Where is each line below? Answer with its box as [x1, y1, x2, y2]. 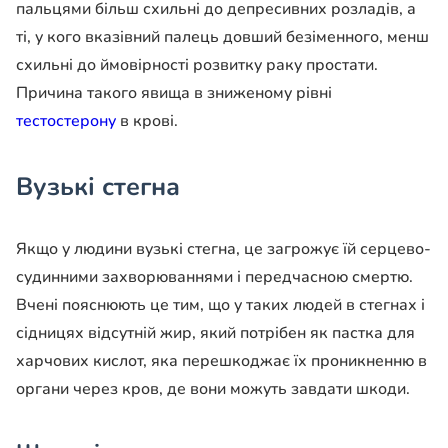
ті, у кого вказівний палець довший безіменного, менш [16, 26, 429, 49]
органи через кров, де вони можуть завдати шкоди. [16, 378, 410, 401]
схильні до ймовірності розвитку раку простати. [16, 54, 378, 77]
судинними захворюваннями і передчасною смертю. [16, 266, 413, 289]
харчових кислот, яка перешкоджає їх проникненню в [16, 350, 427, 373]
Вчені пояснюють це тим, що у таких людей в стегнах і [16, 294, 425, 317]
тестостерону [16, 110, 116, 133]
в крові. [116, 110, 178, 133]
